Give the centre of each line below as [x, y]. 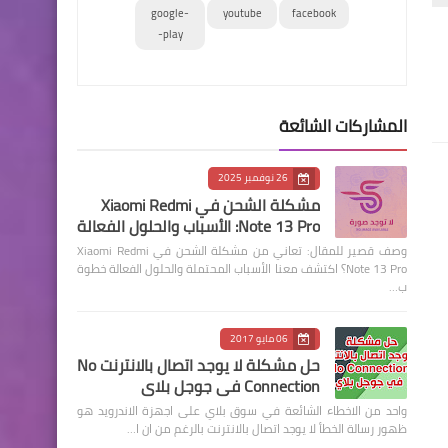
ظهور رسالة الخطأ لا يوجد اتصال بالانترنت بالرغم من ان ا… [267, 428]
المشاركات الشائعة [343, 126]
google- [170, 13]
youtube [242, 13]
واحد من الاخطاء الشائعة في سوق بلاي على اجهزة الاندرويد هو [242, 410]
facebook [313, 13]
